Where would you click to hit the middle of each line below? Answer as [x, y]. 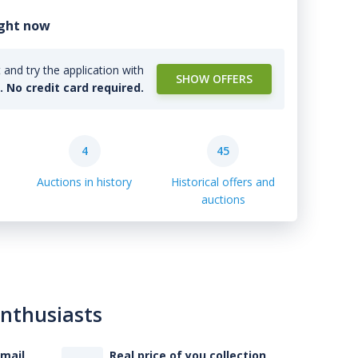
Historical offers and [223, 182]
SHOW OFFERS [214, 79]
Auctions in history [85, 182]
